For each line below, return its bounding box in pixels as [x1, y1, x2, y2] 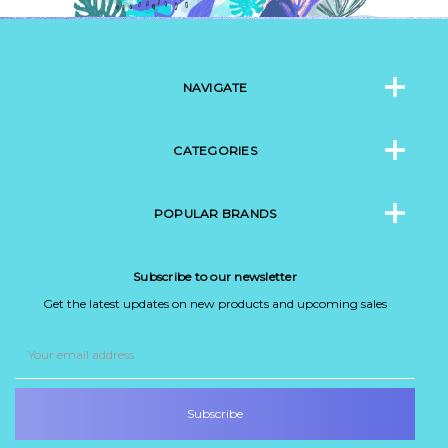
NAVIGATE [182, 79, 248, 95]
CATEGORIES [173, 142, 257, 158]
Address [15, 348, 61, 366]
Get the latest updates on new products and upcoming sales [43, 295, 387, 311]
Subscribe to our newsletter [133, 268, 297, 284]
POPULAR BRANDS [153, 205, 277, 221]
